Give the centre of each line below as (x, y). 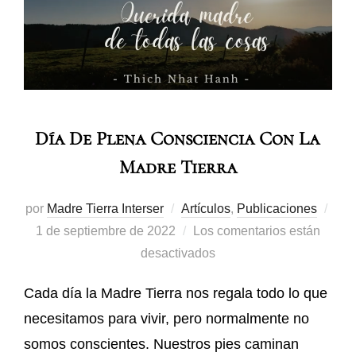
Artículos (205, 208)
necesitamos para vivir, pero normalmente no (166, 318)
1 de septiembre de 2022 (106, 230)
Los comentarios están (257, 230)
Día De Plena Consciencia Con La (177, 138)
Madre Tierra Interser (105, 208)
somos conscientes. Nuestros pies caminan (161, 344)
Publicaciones (277, 208)
